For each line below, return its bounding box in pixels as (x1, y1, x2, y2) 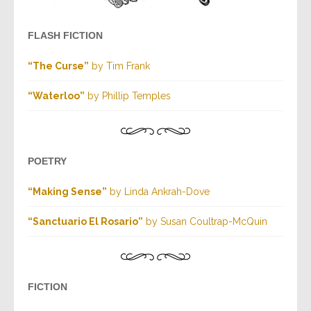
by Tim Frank (89, 60, 150, 72)
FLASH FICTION (28, 30, 103, 42)
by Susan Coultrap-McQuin (143, 216, 267, 228)
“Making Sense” (28, 186, 107, 198)
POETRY (28, 155, 67, 167)
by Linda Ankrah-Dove (107, 186, 210, 198)
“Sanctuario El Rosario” (28, 216, 143, 228)
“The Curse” (28, 60, 89, 72)
